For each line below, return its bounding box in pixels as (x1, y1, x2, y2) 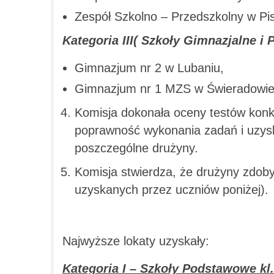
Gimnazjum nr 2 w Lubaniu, (75, 61, 224, 75)
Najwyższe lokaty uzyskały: (62, 234, 209, 248)
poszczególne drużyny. (75, 141, 198, 155)
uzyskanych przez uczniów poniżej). (75, 182, 268, 196)
